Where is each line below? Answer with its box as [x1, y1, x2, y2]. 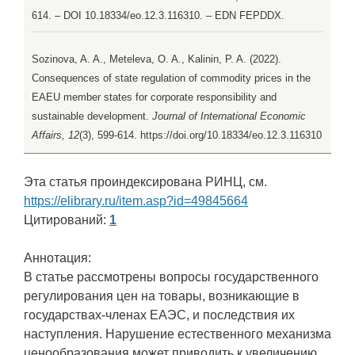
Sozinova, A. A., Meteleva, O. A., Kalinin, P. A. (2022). [32, 53, 281, 66]
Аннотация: [24, 251, 91, 265]
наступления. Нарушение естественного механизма [24, 327, 331, 342]
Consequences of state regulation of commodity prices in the [32, 72, 311, 85]
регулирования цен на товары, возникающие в [24, 289, 300, 303]
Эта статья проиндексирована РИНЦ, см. [24, 175, 267, 189]
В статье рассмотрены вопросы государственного [24, 270, 319, 284]
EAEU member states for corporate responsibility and [32, 91, 277, 104]
